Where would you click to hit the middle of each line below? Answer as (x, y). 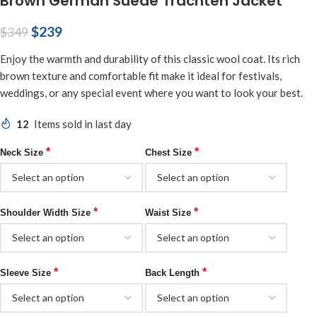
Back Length (173, 272)
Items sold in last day (83, 123)
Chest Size (169, 152)
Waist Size (169, 212)
